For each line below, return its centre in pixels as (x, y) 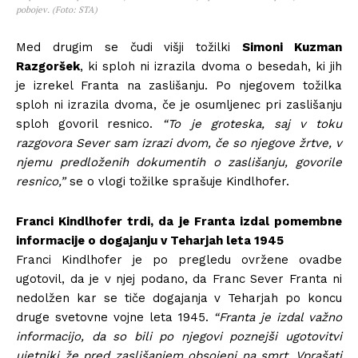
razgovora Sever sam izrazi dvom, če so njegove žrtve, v (179, 143)
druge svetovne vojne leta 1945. (112, 317)
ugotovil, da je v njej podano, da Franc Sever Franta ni (179, 278)
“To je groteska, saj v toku (247, 123)
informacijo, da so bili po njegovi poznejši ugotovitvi (179, 336)
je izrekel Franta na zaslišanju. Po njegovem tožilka (179, 85)
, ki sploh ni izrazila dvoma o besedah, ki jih (211, 66)
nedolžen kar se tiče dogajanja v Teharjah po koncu (179, 298)
